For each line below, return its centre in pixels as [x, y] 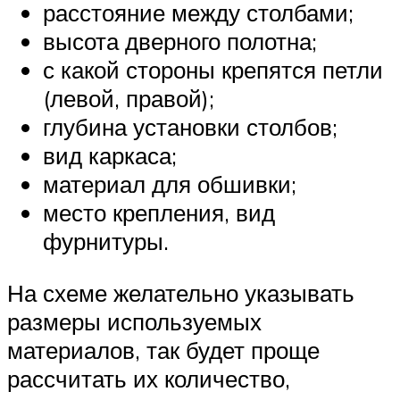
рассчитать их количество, [149, 379]
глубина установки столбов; [190, 127]
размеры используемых [134, 321]
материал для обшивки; [170, 184]
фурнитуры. [106, 242]
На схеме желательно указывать [181, 293]
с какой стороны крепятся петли [213, 70]
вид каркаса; [110, 156]
